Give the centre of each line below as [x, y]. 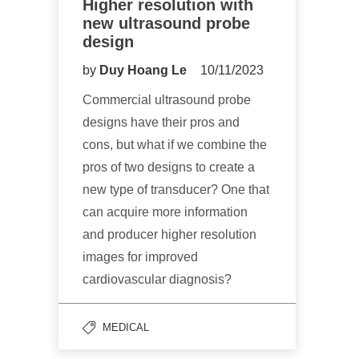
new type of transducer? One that [176, 189]
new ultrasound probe [166, 23]
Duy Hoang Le [145, 70]
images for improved [140, 256]
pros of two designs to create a [169, 167]
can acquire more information [165, 212]
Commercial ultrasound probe [167, 99]
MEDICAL [126, 327]
